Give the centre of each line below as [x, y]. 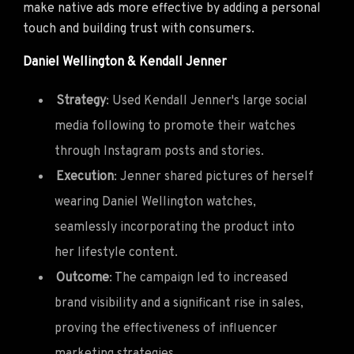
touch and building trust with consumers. [139, 29]
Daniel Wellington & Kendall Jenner [125, 62]
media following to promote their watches [175, 126]
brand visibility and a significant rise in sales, [179, 303]
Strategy [81, 101]
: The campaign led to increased [198, 278]
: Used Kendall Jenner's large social [207, 101]
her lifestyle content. [116, 252]
